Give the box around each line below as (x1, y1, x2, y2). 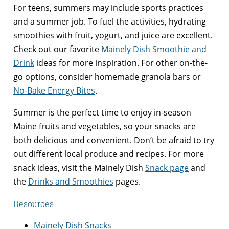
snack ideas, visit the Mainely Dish (13, 162, 145, 174)
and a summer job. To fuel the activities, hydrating (13, 16, 206, 28)
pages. (113, 176, 141, 188)
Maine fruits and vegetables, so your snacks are (13, 121, 196, 132)
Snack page (145, 162, 189, 174)
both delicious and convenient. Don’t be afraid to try (13, 134, 214, 146)
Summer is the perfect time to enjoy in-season (13, 107, 191, 119)
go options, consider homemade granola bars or (13, 71, 201, 83)
